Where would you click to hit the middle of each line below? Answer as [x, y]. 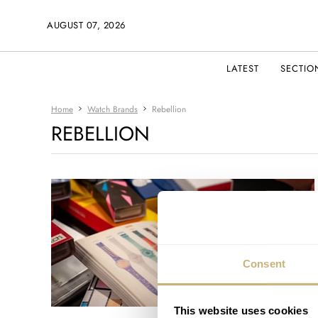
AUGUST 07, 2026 [86, 25]
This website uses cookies [241, 310]
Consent [264, 263]
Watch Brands [113, 109]
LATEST [243, 68]
